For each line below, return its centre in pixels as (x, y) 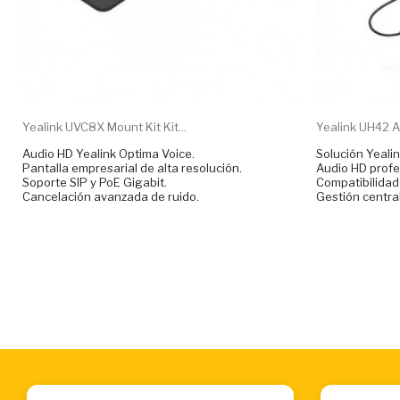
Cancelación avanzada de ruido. (111, 196)
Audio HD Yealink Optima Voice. (108, 153)
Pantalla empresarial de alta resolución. (132, 167)
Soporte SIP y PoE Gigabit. (95, 182)
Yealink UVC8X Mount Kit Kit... (104, 126)
